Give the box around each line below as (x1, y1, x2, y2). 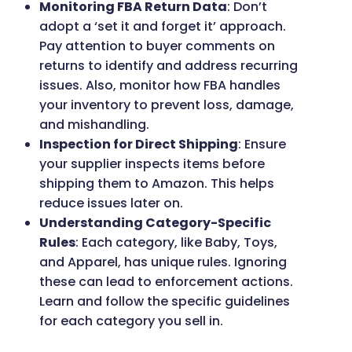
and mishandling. (39, 115, 149, 134)
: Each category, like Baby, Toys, (75, 233, 277, 252)
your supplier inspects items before (39, 155, 265, 174)
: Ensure (238, 135, 286, 154)
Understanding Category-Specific (39, 214, 271, 233)
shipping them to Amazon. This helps (39, 174, 274, 193)
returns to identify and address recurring (39, 57, 298, 75)
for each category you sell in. (39, 312, 223, 331)
